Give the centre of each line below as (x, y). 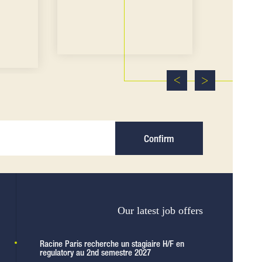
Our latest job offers (160, 211)
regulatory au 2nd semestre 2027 (96, 252)
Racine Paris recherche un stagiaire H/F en (112, 243)
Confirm (159, 138)
